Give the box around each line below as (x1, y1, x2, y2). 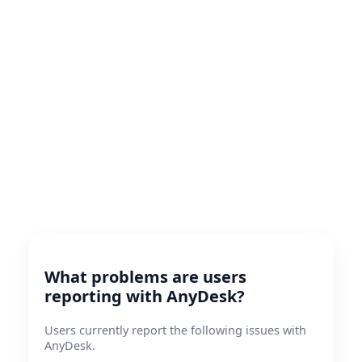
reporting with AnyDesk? (44, 285, 245, 307)
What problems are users (44, 266, 246, 288)
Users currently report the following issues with (44, 322, 306, 338)
